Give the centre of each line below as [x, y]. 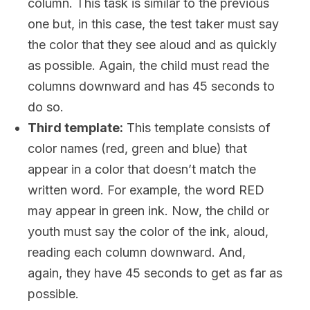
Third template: [75, 128]
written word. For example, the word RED [146, 190]
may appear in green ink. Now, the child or [148, 211]
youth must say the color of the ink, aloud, [148, 231]
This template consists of [197, 128]
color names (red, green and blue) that [137, 148]
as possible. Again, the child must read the [148, 65]
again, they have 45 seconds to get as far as [155, 273]
